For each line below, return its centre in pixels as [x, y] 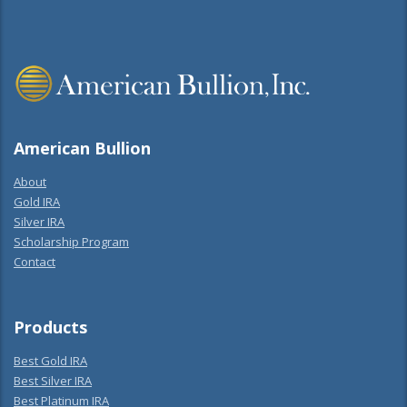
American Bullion [82, 148]
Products [50, 327]
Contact [35, 262]
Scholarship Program [71, 242]
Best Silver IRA [53, 381]
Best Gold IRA [50, 361]
